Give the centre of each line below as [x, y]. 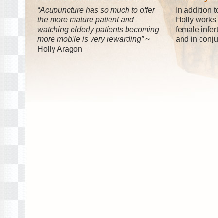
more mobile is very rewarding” [91, 39]
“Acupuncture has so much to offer [96, 10]
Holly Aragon [60, 49]
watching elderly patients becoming [98, 29]
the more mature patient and [86, 20]
